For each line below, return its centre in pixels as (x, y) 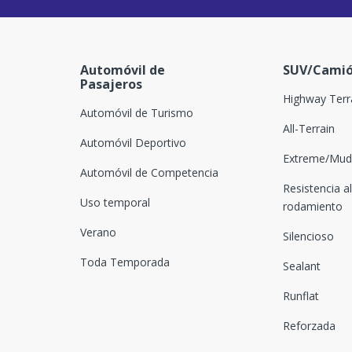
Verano (98, 232)
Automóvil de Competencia (149, 172)
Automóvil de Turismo (137, 112)
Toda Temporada (125, 262)
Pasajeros (111, 84)
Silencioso (308, 236)
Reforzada (309, 325)
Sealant (301, 266)
